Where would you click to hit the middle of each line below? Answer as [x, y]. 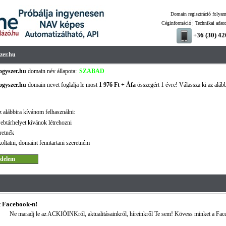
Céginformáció [176, 23]
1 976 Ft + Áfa [117, 85]
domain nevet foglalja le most [62, 85]
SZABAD [92, 71]
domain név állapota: [51, 71]
